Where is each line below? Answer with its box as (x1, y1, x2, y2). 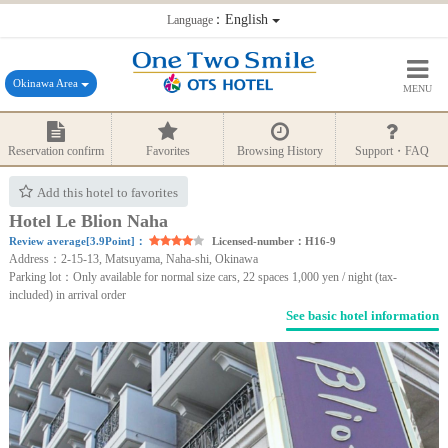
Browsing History (236, 143, 323, 158)
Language (167, 12, 214, 27)
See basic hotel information (286, 307, 440, 323)
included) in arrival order (8, 287, 126, 302)
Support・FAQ (355, 143, 429, 158)
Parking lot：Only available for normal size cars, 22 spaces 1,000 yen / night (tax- (8, 269, 397, 284)
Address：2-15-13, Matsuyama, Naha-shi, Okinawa (8, 251, 258, 266)
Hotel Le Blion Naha (8, 210, 168, 231)
